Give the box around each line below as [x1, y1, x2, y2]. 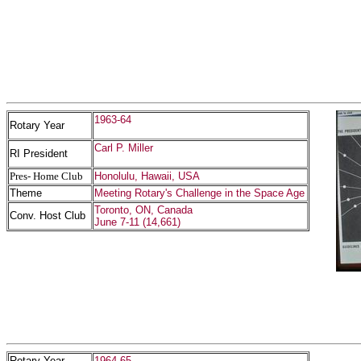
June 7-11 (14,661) [94, 216, 180, 228]
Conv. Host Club [10, 210, 85, 222]
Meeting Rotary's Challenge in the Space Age [94, 187, 305, 199]
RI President [10, 147, 68, 160]
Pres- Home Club [10, 170, 83, 182]
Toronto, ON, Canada [94, 204, 193, 216]
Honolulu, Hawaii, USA [94, 170, 200, 182]
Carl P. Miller [94, 142, 153, 154]
